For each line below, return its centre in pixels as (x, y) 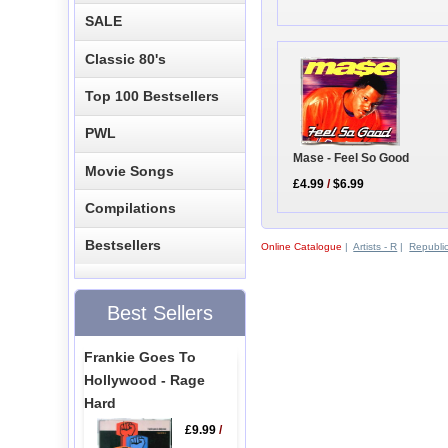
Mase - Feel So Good (351, 158)
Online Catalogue (302, 246)
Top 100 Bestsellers (152, 95)
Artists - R (375, 246)
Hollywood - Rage (144, 379)
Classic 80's (126, 58)
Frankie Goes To (139, 356)
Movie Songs (130, 170)
